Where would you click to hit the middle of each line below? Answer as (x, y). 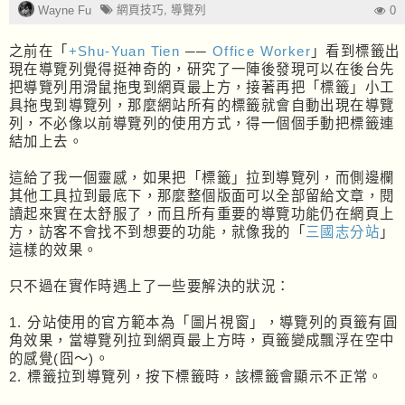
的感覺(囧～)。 (60, 358)
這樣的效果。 (54, 250)
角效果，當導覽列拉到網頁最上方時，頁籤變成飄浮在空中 (202, 340)
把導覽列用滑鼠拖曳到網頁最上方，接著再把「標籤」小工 (202, 87)
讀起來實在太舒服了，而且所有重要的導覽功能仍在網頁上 (202, 213)
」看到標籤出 (356, 51)
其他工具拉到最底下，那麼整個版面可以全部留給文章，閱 (202, 195)
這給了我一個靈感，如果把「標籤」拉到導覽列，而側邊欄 (202, 177)
